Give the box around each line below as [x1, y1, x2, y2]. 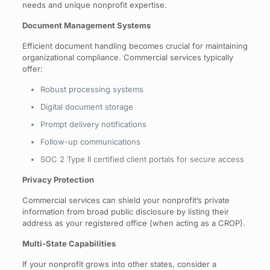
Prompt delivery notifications [40, 119, 146, 129]
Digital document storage [40, 101, 133, 111]
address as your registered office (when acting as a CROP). [22, 218, 245, 228]
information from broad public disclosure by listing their [22, 206, 229, 216]
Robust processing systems [40, 84, 143, 94]
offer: [22, 63, 43, 74]
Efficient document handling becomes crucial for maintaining [22, 40, 248, 51]
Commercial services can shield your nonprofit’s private [22, 195, 230, 205]
